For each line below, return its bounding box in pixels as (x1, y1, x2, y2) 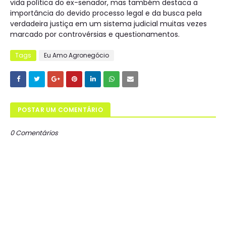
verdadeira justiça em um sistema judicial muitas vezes (10, 19, 207, 29)
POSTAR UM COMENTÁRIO (18, 105, 103, 114)
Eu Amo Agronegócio (44, 51, 109, 60)
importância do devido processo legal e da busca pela (10, 8, 202, 18)
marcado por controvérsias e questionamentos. (10, 29, 180, 39)
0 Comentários (10, 128, 58, 138)
